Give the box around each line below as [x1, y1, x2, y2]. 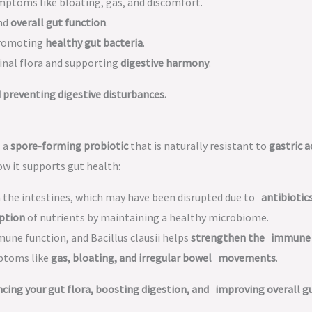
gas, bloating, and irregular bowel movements [51, 251, 276, 265]
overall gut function [10, 15, 106, 29]
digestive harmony [120, 56, 209, 70]
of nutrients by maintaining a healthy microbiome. [25, 210, 269, 224]
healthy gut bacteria [45, 36, 143, 49]
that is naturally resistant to [128, 139, 269, 153]
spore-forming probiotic [10, 139, 128, 153]
